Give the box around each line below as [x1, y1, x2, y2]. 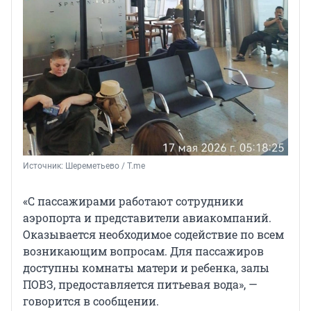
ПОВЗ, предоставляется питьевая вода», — [23, 277, 258, 292]
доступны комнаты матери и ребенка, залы [23, 260, 269, 276]
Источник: [23, 161, 65, 171]
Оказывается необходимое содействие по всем [23, 227, 284, 242]
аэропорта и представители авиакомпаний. [23, 210, 271, 226]
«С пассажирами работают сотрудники [23, 194, 244, 209]
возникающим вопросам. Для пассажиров [23, 244, 264, 259]
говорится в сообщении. [23, 294, 159, 309]
